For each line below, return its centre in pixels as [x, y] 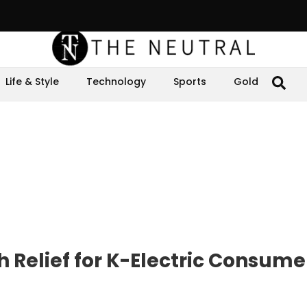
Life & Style [32, 82]
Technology [116, 82]
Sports [190, 82]
